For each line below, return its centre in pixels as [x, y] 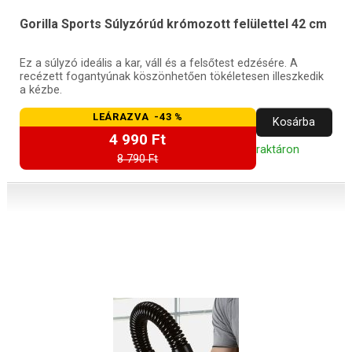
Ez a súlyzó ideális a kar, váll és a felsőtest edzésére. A [158, 63]
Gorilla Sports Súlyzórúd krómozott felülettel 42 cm [173, 24]
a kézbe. [40, 90]
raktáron [277, 149]
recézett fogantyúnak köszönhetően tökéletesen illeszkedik [171, 76]
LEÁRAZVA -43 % [138, 117]
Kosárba [294, 122]
